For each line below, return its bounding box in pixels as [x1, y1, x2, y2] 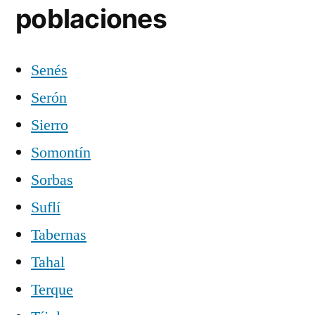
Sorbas [31, 169, 73, 190]
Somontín [31, 142, 91, 162]
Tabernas [31, 224, 86, 245]
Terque [31, 279, 73, 300]
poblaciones [15, 2, 167, 34]
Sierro [31, 115, 68, 135]
